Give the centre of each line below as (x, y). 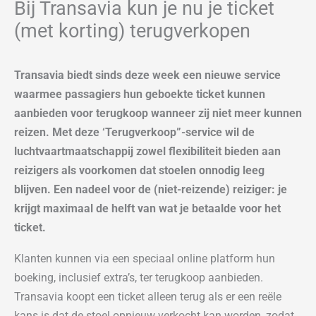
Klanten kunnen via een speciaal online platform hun (145, 258)
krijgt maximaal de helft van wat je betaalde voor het (147, 209)
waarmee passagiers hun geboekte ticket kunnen (140, 95)
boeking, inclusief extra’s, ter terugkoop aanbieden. (139, 277)
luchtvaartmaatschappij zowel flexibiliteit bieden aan (147, 152)
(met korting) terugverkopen (132, 31)
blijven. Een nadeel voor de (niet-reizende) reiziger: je (151, 190)
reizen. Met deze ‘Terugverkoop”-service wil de (134, 133)
